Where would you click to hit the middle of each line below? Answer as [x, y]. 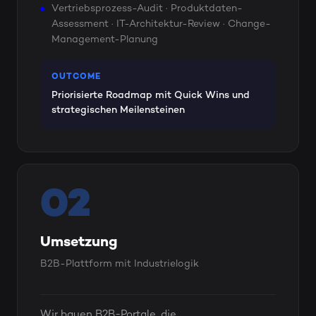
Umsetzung [79, 243]
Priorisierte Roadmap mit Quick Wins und [151, 95]
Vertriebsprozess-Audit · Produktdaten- [147, 9]
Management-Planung [105, 40]
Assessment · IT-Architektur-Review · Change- [161, 24]
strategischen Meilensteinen [118, 110]
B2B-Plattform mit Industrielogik [120, 264]
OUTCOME [77, 77]
